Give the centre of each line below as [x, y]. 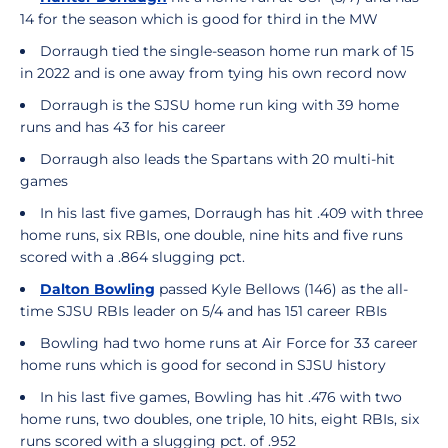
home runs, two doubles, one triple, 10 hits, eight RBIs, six [219, 419]
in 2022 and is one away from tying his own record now [213, 73]
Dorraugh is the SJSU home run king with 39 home [219, 105]
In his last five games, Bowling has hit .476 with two [221, 397]
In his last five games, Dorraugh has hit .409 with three [231, 213]
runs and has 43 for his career [123, 127]
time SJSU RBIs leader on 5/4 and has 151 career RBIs [203, 311]
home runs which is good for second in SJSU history [203, 365]
